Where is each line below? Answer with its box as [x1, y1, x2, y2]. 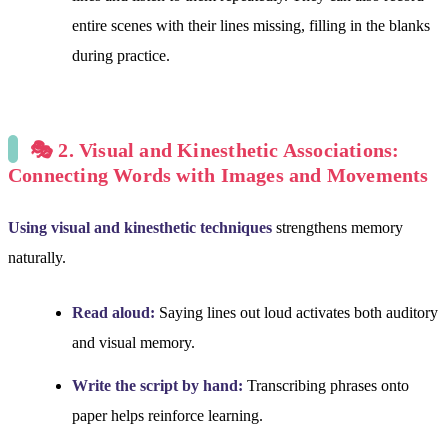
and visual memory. [72, 333, 195, 351]
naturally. [8, 248, 66, 266]
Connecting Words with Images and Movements [8, 164, 429, 187]
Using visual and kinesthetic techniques [8, 218, 272, 236]
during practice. [72, 47, 170, 65]
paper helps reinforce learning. [72, 407, 263, 425]
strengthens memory [272, 218, 403, 236]
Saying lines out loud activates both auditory [155, 303, 438, 321]
